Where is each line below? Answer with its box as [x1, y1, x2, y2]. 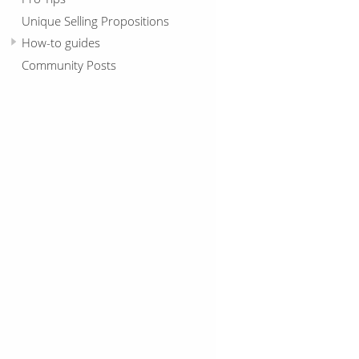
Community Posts [22, 56, 116, 75]
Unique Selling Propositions [22, 11, 169, 30]
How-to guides [22, 34, 100, 52]
